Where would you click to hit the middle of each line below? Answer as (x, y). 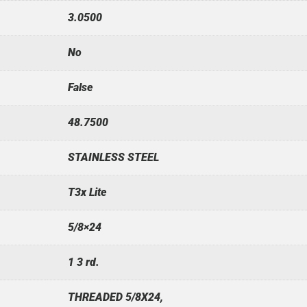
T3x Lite (87, 192)
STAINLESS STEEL (113, 157)
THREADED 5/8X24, (115, 297)
